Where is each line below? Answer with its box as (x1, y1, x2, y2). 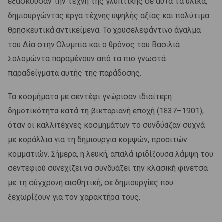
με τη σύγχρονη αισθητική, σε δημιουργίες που (8, 177, 173, 187)
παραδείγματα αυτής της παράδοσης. (8, 68, 141, 78)
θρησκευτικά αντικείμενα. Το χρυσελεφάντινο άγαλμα (8, 25, 201, 35)
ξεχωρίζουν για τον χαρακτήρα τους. (8, 192, 140, 202)
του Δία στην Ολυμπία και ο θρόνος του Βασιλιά (8, 39, 180, 49)
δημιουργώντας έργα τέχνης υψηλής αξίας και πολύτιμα (8, 10, 209, 20)
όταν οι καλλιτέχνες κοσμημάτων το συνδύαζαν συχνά (8, 120, 205, 130)
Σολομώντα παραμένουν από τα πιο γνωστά (8, 54, 166, 63)
